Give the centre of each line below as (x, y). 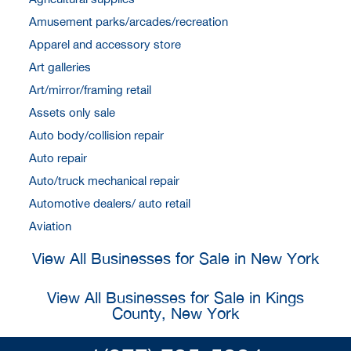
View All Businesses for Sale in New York (175, 258)
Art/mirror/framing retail (90, 89)
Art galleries (60, 67)
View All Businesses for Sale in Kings (175, 297)
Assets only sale (72, 112)
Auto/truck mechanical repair (104, 180)
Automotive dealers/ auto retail (110, 203)
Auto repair (58, 157)
